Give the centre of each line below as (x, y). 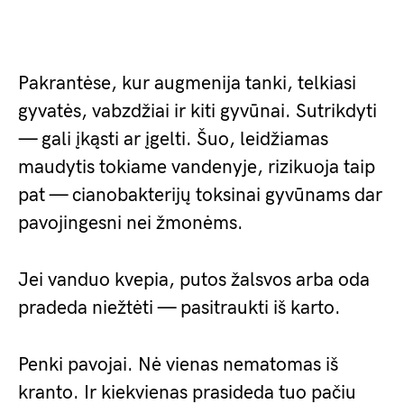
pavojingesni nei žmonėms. (131, 223)
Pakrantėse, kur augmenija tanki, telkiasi (187, 83)
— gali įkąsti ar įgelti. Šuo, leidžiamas (173, 139)
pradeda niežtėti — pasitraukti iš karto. (179, 308)
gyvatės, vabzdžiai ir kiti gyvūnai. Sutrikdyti (197, 111)
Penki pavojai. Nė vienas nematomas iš (178, 365)
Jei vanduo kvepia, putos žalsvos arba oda (194, 280)
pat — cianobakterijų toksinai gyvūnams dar (200, 195)
